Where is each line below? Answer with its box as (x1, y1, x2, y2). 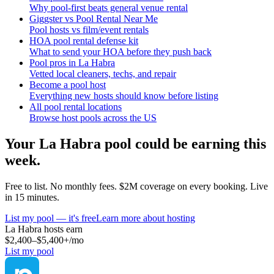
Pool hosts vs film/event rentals (29, 24, 149, 35)
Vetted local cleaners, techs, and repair (29, 68, 176, 79)
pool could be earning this (101, 135, 266, 152)
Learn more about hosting (96, 212, 195, 223)
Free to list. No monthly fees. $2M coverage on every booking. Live (5, 180, 268, 191)
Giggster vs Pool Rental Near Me (29, 13, 158, 24)
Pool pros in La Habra (29, 57, 115, 68)
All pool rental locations (29, 101, 122, 112)
